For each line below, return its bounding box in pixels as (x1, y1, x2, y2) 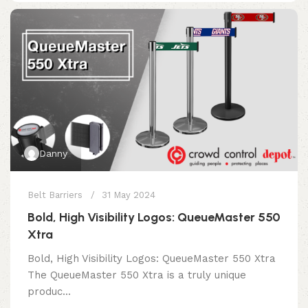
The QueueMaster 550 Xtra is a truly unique (27, 268, 246, 281)
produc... (27, 285, 71, 298)
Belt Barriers (27, 189, 82, 200)
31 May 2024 (102, 189, 155, 200)
